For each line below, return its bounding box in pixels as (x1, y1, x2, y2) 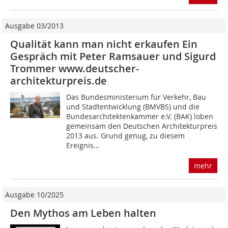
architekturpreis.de (10, 74, 107, 88)
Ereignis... (66, 140, 100, 151)
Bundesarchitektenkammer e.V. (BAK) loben (66, 111, 214, 122)
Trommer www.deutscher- (10, 62, 139, 76)
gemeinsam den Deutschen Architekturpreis (66, 121, 218, 131)
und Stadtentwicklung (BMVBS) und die (66, 102, 200, 112)
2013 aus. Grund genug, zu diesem (66, 131, 185, 141)
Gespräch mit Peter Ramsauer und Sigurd (10, 49, 216, 64)
